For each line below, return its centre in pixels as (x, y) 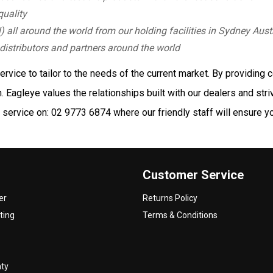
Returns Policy (170, 198)
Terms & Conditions (180, 215)
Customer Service (193, 175)
